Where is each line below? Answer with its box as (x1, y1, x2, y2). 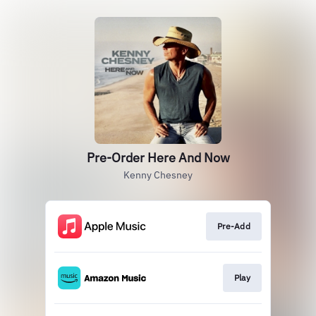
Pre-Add (217, 221, 250, 231)
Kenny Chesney (123, 169, 193, 181)
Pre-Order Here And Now (86, 150, 230, 166)
